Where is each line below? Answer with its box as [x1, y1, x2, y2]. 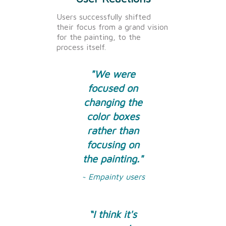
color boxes [86, 110, 139, 122]
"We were [90, 68, 136, 80]
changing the [83, 96, 142, 108]
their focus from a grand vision [56, 22, 168, 31]
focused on [88, 82, 138, 94]
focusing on [86, 138, 139, 150]
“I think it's [89, 208, 137, 220]
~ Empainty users [81, 172, 145, 181]
